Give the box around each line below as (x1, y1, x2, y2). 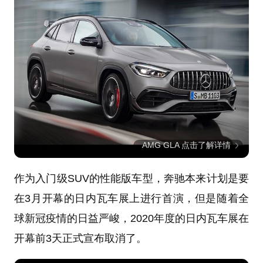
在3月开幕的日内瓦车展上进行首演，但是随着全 (14, 192, 249, 204)
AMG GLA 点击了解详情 (142, 140, 231, 150)
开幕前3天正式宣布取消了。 (14, 232, 147, 244)
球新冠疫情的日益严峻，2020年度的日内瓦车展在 (14, 212, 249, 224)
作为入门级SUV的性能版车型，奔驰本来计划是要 (14, 172, 249, 184)
